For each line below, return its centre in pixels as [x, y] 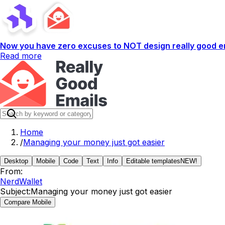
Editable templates [153, 161]
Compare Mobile [28, 202]
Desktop [16, 161]
